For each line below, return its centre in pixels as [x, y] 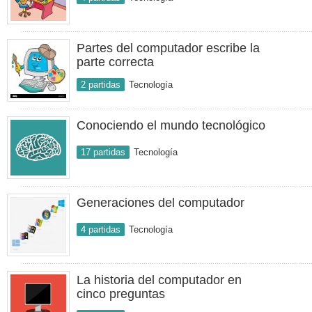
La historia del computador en [159, 280]
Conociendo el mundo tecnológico [171, 125]
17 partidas [103, 152]
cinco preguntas [121, 294]
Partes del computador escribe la [168, 48]
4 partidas [101, 229]
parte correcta [115, 62]
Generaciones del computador [161, 203]
